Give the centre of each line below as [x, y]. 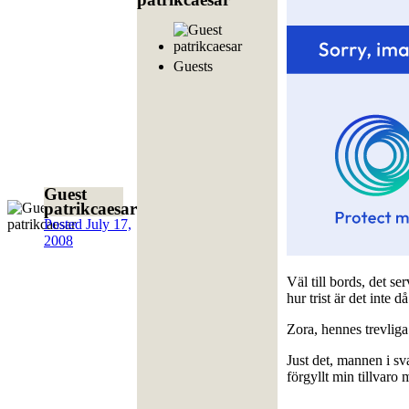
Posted [65, 225]
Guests [193, 67]
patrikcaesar [90, 209]
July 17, [109, 225]
